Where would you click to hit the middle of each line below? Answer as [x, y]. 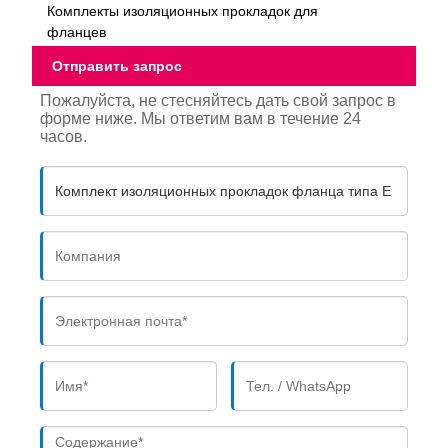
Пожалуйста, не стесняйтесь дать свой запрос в [218, 101]
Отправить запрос [117, 66]
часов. [64, 137]
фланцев [77, 31]
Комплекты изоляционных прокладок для [183, 10]
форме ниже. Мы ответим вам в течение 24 [201, 119]
